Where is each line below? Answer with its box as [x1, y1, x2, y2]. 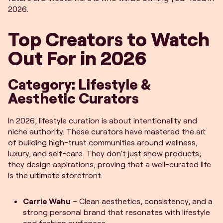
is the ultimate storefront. [8, 170, 103, 180]
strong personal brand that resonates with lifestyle [23, 207, 210, 217]
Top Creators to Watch [8, 27, 210, 50]
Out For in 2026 [8, 46, 147, 69]
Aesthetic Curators [8, 89, 139, 107]
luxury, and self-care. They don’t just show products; [8, 148, 201, 158]
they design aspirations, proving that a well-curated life [8, 159, 211, 169]
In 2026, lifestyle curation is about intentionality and [8, 115, 197, 125]
